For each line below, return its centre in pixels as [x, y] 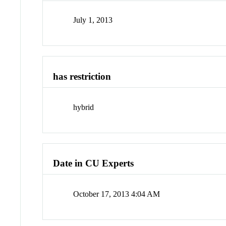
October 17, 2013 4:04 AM [117, 194]
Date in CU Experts [94, 163]
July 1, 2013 [93, 20]
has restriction [82, 77]
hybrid [84, 107]
